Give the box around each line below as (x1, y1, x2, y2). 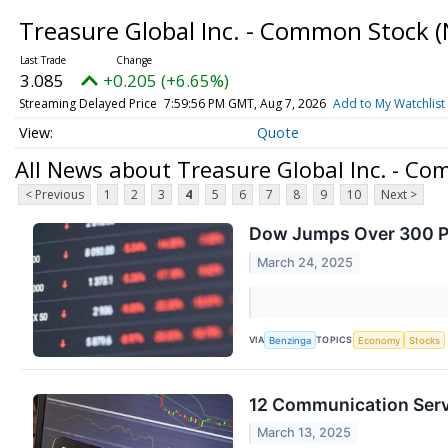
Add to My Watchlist (332, 95, 445, 112)
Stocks (409, 334, 441, 346)
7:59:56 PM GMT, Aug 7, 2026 (163, 95, 326, 112)
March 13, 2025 (257, 425, 352, 441)
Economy (357, 334, 400, 346)
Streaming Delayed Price (18, 95, 157, 112)
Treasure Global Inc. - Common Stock (18, 14, 435, 47)
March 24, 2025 (257, 254, 354, 270)
